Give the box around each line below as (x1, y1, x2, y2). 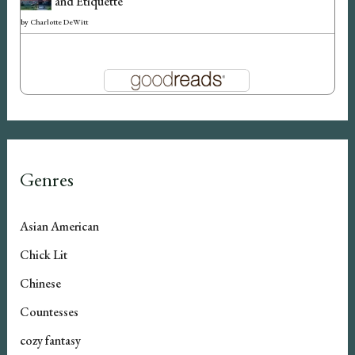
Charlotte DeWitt (29, 17, 88, 28)
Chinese (19, 274, 61, 292)
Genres (19, 166, 74, 192)
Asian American (19, 217, 99, 235)
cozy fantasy (19, 331, 81, 349)
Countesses (19, 303, 78, 320)
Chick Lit (19, 246, 67, 263)
